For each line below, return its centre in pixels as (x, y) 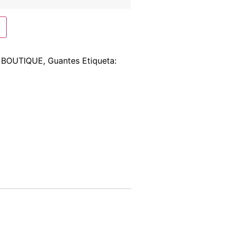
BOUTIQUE (22, 60)
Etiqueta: (100, 60)
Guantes (64, 60)
